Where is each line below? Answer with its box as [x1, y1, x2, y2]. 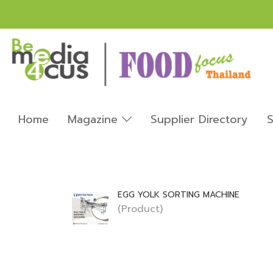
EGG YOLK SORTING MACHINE [118, 188, 239, 201]
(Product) [118, 201, 163, 216]
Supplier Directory [150, 110, 248, 128]
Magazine [68, 110, 122, 128]
